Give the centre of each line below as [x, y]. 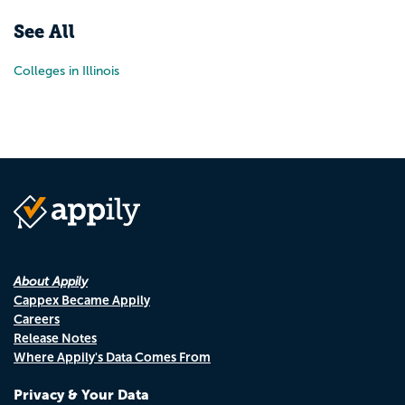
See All [44, 32]
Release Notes [55, 338]
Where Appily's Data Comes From [112, 357]
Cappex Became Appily [82, 300]
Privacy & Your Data [81, 394]
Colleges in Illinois [66, 71]
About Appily [51, 281]
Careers [37, 319]
